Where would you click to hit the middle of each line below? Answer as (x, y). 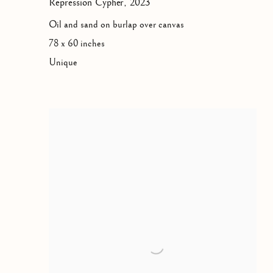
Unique (63, 63)
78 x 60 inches (77, 44)
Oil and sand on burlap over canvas (116, 25)
